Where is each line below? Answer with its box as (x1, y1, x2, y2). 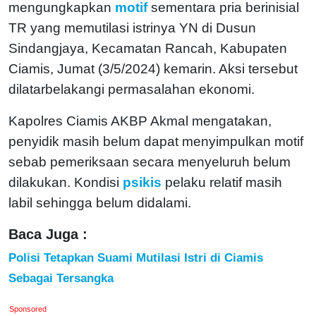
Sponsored (9, 304, 47, 313)
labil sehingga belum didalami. (8, 195, 191, 210)
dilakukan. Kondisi (8, 174, 119, 190)
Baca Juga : (8, 226, 87, 242)
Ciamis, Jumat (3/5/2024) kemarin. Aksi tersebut (8, 61, 298, 76)
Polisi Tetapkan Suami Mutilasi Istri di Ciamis (8, 250, 263, 265)
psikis (119, 174, 165, 190)
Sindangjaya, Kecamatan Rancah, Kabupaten (8, 40, 287, 56)
